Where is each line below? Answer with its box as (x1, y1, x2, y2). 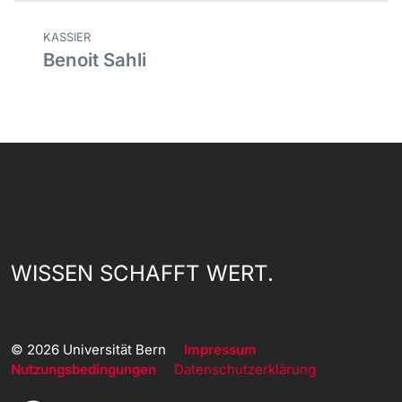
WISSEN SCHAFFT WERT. (11, 260, 274, 287)
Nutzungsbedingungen (11, 361, 156, 379)
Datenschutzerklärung (174, 361, 316, 379)
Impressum (184, 341, 257, 359)
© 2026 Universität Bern (11, 341, 184, 359)
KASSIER (43, 30, 91, 45)
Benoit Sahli (43, 48, 146, 72)
